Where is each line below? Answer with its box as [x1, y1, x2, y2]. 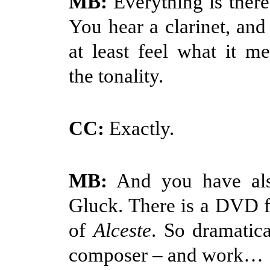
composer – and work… [69, 243, 263, 266]
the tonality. [69, 64, 163, 87]
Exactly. [104, 117, 174, 139]
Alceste [93, 219, 151, 241]
